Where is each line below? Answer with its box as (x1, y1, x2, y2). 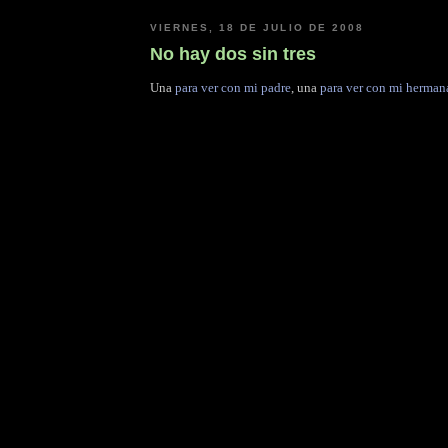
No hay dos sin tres (150, 43, 316, 64)
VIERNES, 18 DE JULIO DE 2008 (150, 22, 364, 34)
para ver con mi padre (175, 80, 291, 96)
